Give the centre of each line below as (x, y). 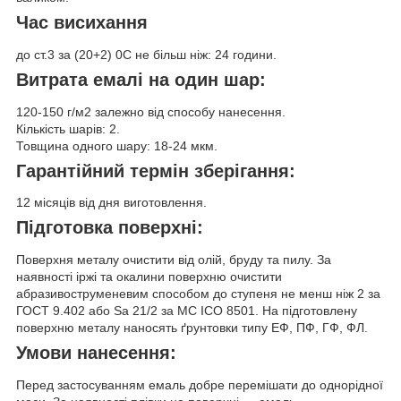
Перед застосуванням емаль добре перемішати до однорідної (200, 384)
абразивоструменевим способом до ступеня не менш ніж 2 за (198, 293)
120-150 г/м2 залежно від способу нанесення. (151, 111)
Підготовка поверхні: (110, 228)
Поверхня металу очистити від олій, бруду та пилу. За (174, 259)
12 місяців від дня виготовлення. (111, 203)
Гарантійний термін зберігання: (156, 171)
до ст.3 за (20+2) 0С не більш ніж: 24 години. (146, 54)
